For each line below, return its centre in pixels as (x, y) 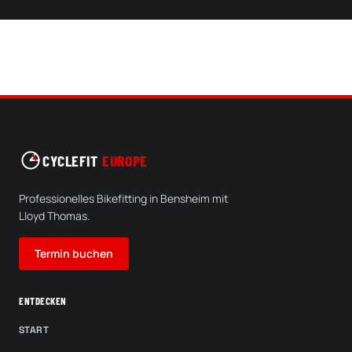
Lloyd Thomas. (55, 216)
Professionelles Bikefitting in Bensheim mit (124, 198)
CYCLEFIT (70, 160)
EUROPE (125, 160)
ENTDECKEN (43, 301)
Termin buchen (74, 253)
